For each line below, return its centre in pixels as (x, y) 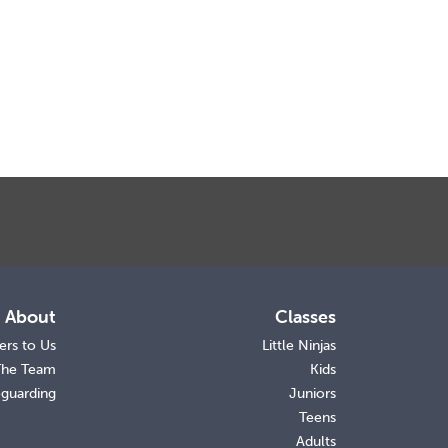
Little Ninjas (299, 346)
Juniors (312, 394)
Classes (305, 317)
